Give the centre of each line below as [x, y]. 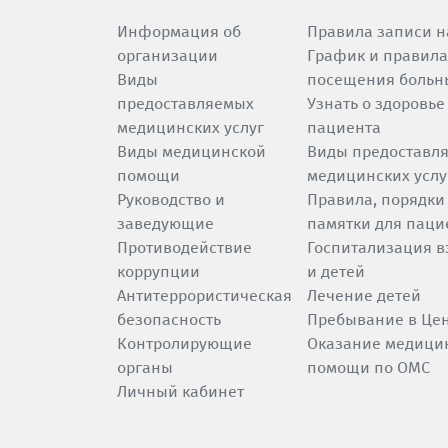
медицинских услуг [190, 128]
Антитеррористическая [204, 296]
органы [145, 368]
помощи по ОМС [368, 368]
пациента [344, 128]
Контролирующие [184, 344]
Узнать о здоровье [376, 104]
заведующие [165, 224]
